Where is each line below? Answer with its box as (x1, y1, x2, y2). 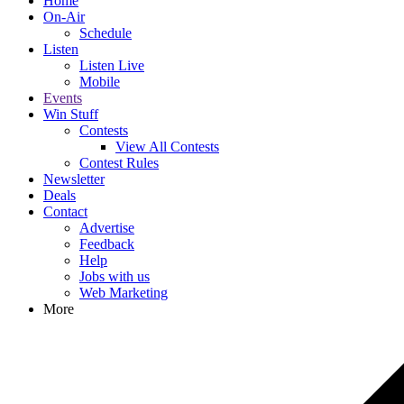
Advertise (79, 220, 134, 235)
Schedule (79, 25, 132, 41)
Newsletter (43, 171, 105, 187)
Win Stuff (43, 106, 98, 122)
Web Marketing (79, 285, 168, 300)
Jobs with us (79, 269, 150, 284)
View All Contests (115, 139, 219, 154)
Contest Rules (79, 155, 159, 170)
